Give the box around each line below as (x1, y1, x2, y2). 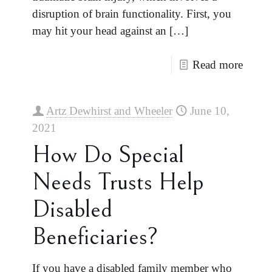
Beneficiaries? (32, 223, 158, 251)
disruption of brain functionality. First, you (32, 7, 231, 20)
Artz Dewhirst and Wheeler (46, 104, 172, 117)
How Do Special (32, 141, 184, 169)
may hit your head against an (32, 24, 166, 37)
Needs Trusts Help (32, 168, 203, 196)
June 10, (190, 104, 229, 117)
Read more (192, 58, 243, 71)
